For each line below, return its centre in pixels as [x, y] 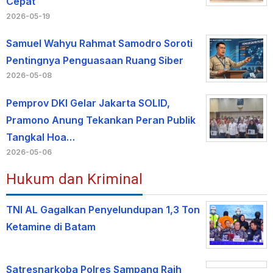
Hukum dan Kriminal [74, 179]
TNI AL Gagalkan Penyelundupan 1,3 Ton [103, 209]
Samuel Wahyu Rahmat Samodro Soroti [99, 43]
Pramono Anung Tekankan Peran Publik [101, 120]
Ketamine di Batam [51, 226]
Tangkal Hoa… [41, 137]
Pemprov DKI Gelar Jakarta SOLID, [88, 103]
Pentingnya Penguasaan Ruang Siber [95, 60]
